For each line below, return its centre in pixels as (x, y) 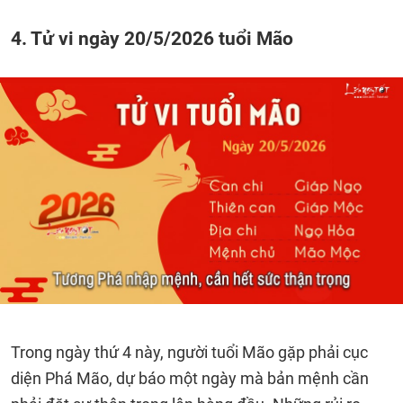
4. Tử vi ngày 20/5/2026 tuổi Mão (152, 38)
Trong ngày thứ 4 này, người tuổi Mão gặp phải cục (189, 352)
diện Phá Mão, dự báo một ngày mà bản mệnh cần (190, 378)
